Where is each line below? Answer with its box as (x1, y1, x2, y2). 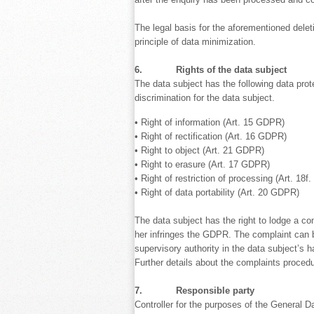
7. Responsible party (135, 285, 254, 296)
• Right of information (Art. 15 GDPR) (135, 117, 285, 128)
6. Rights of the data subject (135, 64, 287, 75)
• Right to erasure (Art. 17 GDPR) (135, 159, 270, 170)
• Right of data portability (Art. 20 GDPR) (135, 187, 299, 198)
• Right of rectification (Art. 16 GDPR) (135, 131, 287, 142)
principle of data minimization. (135, 36, 256, 47)
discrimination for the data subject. (135, 93, 275, 103)
